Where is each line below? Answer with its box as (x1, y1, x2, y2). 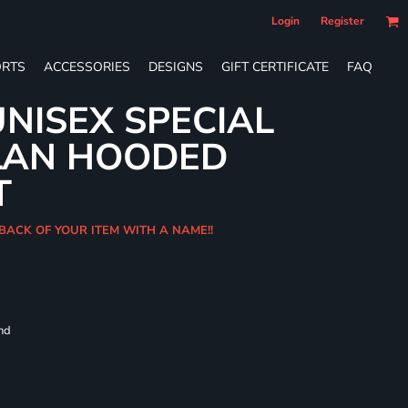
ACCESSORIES (44, 57, 130, 76)
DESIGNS (148, 57, 203, 76)
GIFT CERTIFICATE (221, 57, 329, 76)
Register (321, 14, 364, 28)
